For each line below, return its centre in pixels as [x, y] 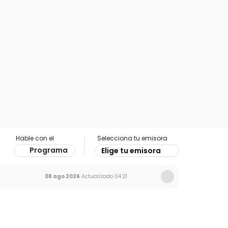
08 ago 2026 [62, 176]
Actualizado [96, 176]
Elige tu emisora [131, 151]
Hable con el [35, 138]
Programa [49, 150]
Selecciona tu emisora [132, 138]
